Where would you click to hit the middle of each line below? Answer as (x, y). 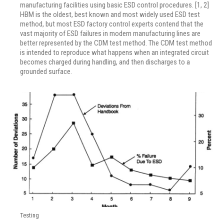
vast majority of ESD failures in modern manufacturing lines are (110, 34)
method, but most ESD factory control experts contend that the (112, 24)
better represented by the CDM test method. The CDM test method (116, 43)
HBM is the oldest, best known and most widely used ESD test (110, 15)
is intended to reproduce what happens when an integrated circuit (114, 53)
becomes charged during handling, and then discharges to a (105, 62)
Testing (29, 215)
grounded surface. (46, 72)
